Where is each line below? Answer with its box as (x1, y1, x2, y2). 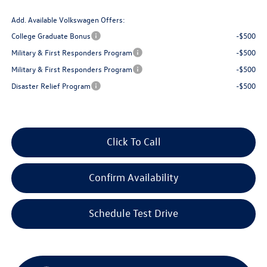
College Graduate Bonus (11, 30, 91, 41)
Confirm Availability (88, 171, 179, 184)
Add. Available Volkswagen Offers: (11, 14, 126, 25)
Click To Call (106, 135, 161, 148)
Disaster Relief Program (11, 80, 91, 91)
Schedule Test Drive (89, 207, 179, 220)
